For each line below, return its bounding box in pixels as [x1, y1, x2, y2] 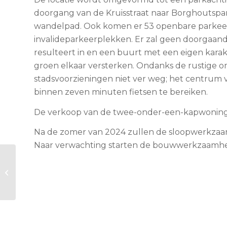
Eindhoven [18, 178, 53, 186]
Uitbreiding [18, 157, 55, 165]
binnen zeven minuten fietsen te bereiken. [34, 87, 208, 97]
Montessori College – [18, 167, 87, 176]
